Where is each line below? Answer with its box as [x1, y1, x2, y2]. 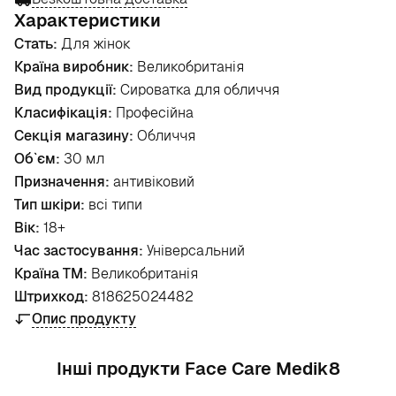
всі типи [85, 195, 142, 214]
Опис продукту [32, 309, 136, 328]
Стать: [14, 34, 57, 53]
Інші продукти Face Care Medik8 [56, 357, 340, 380]
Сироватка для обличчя [117, 80, 279, 99]
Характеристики [14, 9, 161, 32]
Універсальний [143, 241, 245, 260]
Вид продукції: [14, 80, 117, 99]
